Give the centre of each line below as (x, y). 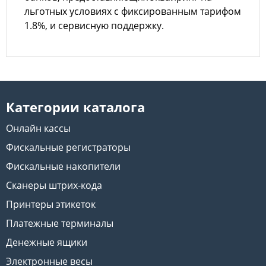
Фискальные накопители (63, 166)
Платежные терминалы (60, 223)
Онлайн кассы (38, 128)
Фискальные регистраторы (68, 147)
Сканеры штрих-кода (54, 185)
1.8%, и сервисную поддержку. (94, 26)
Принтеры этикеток (51, 204)
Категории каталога (75, 107)
